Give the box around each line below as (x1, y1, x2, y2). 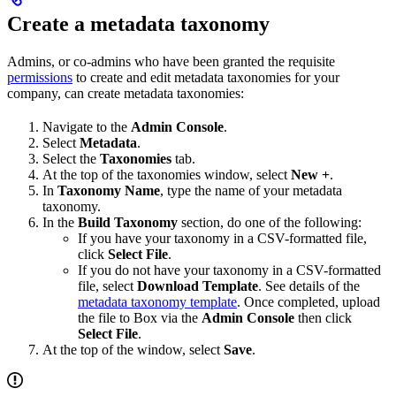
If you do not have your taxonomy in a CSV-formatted (78, 262, 381, 278)
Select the (42, 150, 100, 166)
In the (42, 214, 78, 230)
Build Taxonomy (78, 214, 178, 230)
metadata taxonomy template (78, 293, 237, 309)
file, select (78, 278, 137, 293)
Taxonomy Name (57, 182, 160, 198)
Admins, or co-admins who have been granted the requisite (7, 53, 335, 69)
